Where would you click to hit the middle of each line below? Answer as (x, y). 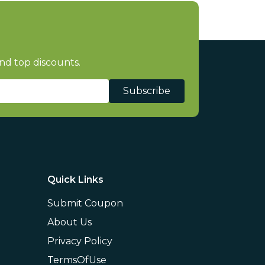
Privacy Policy (80, 241)
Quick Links (75, 180)
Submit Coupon (85, 203)
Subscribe (147, 91)
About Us (70, 222)
